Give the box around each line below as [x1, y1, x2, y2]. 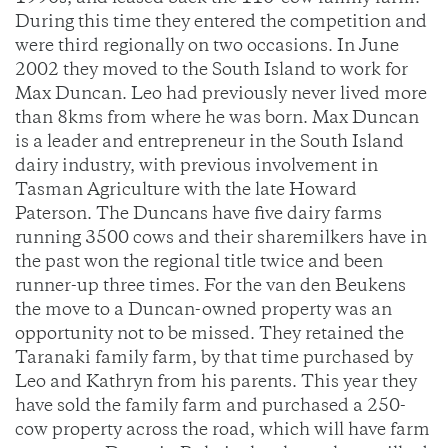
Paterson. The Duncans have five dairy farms [15, 207, 382, 224]
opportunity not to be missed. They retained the [15, 327, 404, 344]
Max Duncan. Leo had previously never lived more [15, 87, 427, 104]
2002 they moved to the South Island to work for [15, 63, 408, 80]
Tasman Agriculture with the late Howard [15, 183, 357, 200]
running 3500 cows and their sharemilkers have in [15, 231, 427, 248]
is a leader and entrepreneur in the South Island [15, 135, 404, 152]
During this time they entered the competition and [15, 15, 427, 32]
